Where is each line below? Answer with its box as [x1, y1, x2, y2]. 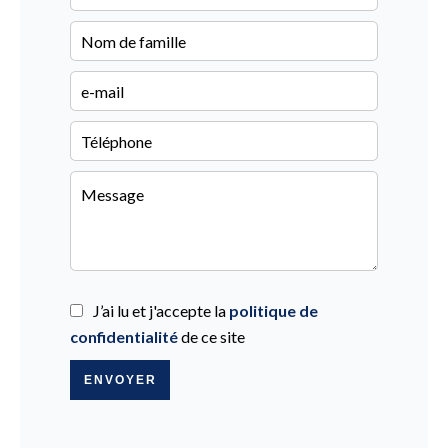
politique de [229, 301, 318, 320]
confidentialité [70, 327, 178, 346]
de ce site [178, 327, 245, 346]
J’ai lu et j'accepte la [93, 301, 229, 320]
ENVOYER [83, 373, 157, 387]
